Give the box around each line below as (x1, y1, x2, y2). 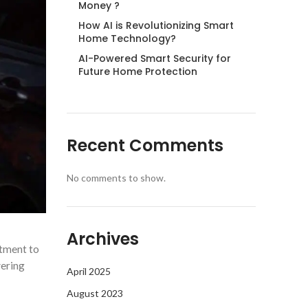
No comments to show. (66, 172, 166, 184)
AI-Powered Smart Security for (78, 52, 231, 65)
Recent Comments (66, 134, 223, 157)
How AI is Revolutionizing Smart (78, 19, 234, 32)
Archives (66, 228, 139, 250)
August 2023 (66, 287, 123, 299)
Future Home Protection (78, 65, 197, 78)
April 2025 (66, 265, 111, 277)
